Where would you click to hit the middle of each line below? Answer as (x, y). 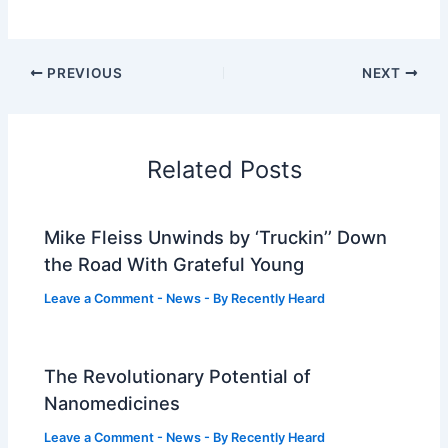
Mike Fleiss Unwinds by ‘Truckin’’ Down (216, 237)
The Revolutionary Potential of (178, 376)
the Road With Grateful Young (174, 264)
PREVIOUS (83, 72)
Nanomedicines (112, 403)
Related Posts (224, 169)
